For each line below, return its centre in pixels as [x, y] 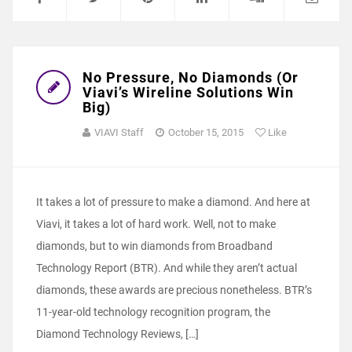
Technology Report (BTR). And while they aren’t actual [167, 268]
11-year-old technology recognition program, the [153, 312]
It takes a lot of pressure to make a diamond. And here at [173, 202]
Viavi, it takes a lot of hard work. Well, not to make [156, 224]
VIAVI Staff [119, 133]
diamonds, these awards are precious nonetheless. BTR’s [174, 290]
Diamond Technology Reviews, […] [117, 334]
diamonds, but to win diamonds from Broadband [154, 246]
